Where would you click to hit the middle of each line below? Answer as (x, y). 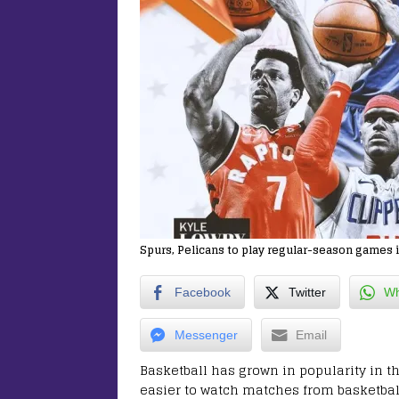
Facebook (203, 293)
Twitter (307, 293)
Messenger (206, 335)
